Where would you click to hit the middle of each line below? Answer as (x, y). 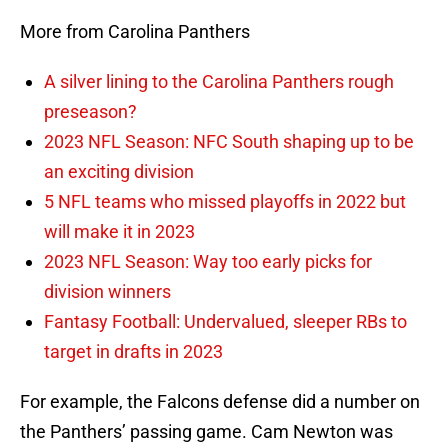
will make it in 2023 (119, 232)
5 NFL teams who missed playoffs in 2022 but (225, 202)
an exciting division (119, 172)
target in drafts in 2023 (133, 352)
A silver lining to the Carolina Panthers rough (219, 82)
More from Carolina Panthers (135, 32)
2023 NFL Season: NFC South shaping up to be (229, 142)
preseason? (90, 112)
